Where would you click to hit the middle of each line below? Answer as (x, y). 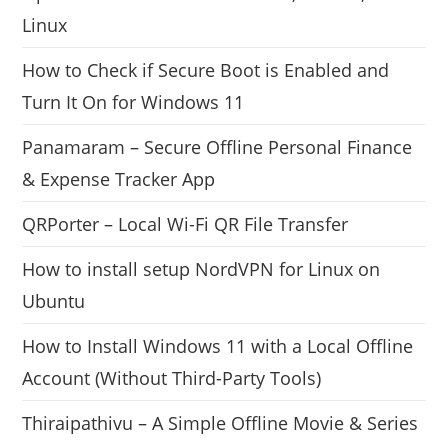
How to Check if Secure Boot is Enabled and (206, 69)
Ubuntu (54, 300)
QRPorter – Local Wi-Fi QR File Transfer (185, 223)
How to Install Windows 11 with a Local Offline (218, 345)
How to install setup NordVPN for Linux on (201, 268)
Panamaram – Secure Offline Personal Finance (217, 146)
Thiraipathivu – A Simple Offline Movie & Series (220, 422)
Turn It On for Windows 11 (133, 101)
